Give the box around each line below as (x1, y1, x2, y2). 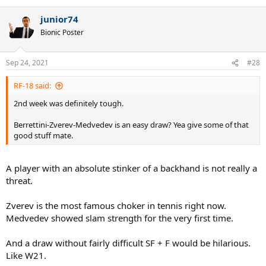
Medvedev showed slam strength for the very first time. (6, 211, 233, 224)
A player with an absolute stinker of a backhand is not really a (6, 161, 257, 174)
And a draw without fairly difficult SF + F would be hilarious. (6, 236, 251, 249)
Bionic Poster (40, 27, 84, 37)
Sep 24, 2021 (6, 58, 49, 68)
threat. (6, 174, 33, 186)
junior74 (40, 12, 78, 25)
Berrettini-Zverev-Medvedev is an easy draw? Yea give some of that (14, 119, 249, 131)
